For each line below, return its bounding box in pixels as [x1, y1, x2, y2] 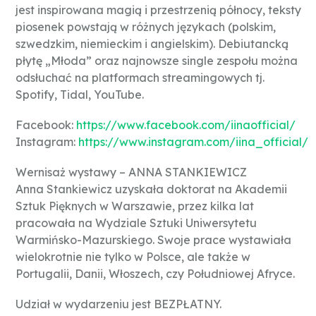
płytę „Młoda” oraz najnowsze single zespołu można [16, 53, 298, 68]
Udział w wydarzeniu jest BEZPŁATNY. [16, 297, 221, 312]
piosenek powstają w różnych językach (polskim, [16, 19, 276, 34]
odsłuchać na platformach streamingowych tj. [16, 70, 265, 85]
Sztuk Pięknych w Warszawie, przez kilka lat [16, 199, 254, 214]
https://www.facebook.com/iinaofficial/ [76, 117, 296, 132]
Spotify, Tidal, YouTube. [16, 87, 144, 102]
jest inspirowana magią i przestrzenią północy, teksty [16, 2, 301, 17]
